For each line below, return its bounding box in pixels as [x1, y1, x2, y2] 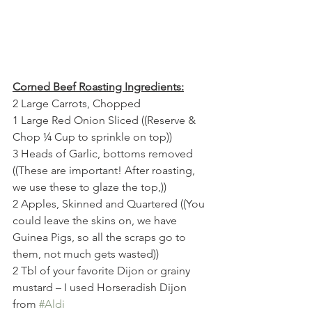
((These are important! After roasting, [13, 163, 198, 177]
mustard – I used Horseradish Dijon [13, 280, 189, 294]
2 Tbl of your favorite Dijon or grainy [13, 263, 193, 277]
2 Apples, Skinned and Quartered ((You [13, 196, 208, 210]
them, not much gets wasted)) [13, 247, 159, 260]
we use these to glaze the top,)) [13, 180, 166, 194]
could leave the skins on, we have [13, 213, 180, 227]
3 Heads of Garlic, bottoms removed [13, 146, 196, 160]
